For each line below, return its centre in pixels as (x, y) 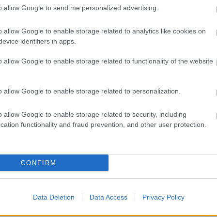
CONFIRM (39, 163)
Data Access (108, 197)
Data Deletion (54, 197)
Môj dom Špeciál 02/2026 (176, 145)
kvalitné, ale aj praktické (75, 14)
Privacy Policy (163, 197)
